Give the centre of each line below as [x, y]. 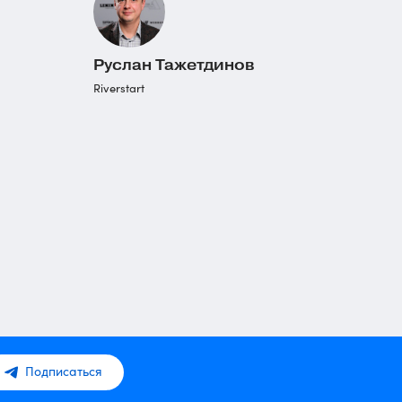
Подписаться [64, 371]
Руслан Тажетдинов [174, 65]
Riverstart [119, 88]
